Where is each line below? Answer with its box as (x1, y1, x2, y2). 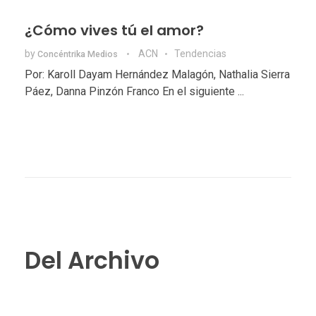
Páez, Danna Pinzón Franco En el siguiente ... (25, 84, 244, 98)
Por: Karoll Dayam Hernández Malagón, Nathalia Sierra (25, 67, 290, 81)
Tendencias (174, 47, 226, 59)
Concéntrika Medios (37, 49, 120, 59)
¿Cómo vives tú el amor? (25, 20, 204, 40)
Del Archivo (25, 244, 159, 278)
